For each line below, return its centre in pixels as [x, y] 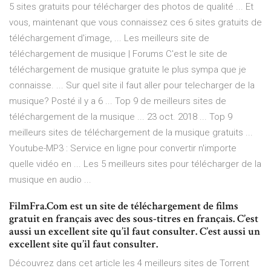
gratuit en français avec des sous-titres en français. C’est [134, 219]
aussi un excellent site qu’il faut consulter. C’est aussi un [135, 232]
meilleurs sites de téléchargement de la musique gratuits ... [131, 133]
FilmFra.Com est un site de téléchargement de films [124, 206]
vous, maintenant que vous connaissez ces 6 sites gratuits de [135, 23]
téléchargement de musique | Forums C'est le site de [118, 54]
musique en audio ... [50, 180]
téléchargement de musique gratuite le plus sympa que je [128, 70]
